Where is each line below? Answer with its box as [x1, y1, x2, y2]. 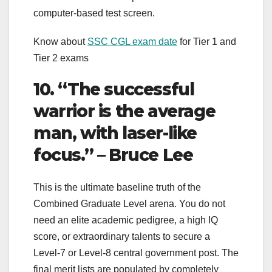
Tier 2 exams [33, 53, 89, 64]
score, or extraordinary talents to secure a [33, 231, 210, 242]
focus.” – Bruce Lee [33, 144, 193, 166]
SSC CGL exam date [87, 36, 177, 47]
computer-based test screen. [33, 8, 155, 19]
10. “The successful [33, 79, 194, 100]
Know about [33, 36, 87, 47]
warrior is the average [33, 101, 216, 122]
